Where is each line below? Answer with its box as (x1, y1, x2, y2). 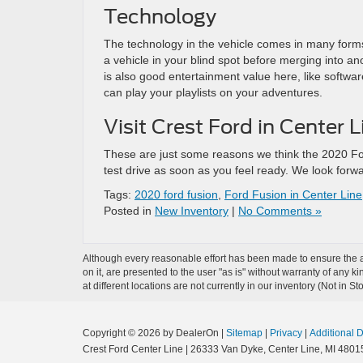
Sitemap (226, 327, 263, 339)
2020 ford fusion (135, 188, 218, 201)
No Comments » (238, 204, 322, 217)
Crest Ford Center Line (83, 344, 183, 355)
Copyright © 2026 (83, 327, 163, 339)
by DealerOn (163, 327, 219, 339)
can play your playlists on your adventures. (104, 86, 322, 99)
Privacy (270, 327, 302, 339)
